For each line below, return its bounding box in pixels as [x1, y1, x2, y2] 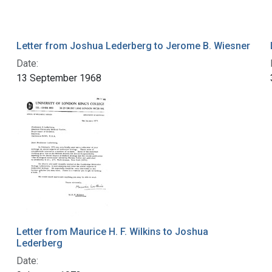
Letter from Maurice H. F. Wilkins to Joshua [16, 225, 208, 237]
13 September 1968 [16, 72, 101, 84]
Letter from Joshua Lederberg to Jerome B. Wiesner [16, 39, 250, 52]
